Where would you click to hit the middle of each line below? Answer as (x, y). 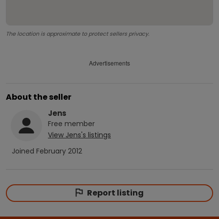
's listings (96, 135)
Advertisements (109, 63)
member (79, 123)
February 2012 (59, 151)
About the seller (39, 97)
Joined (24, 151)
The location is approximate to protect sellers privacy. (77, 33)
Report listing (115, 193)
